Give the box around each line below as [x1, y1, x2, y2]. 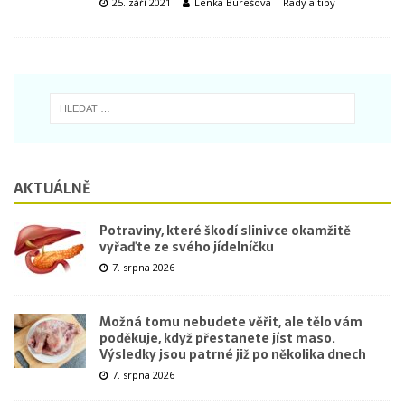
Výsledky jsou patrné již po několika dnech [99, 344, 366, 364]
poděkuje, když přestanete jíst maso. [99, 327, 335, 348]
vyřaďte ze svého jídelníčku [99, 236, 274, 257]
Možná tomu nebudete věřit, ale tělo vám [99, 311, 363, 332]
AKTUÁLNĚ [14, 175, 90, 200]
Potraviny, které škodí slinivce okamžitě [99, 220, 351, 240]
